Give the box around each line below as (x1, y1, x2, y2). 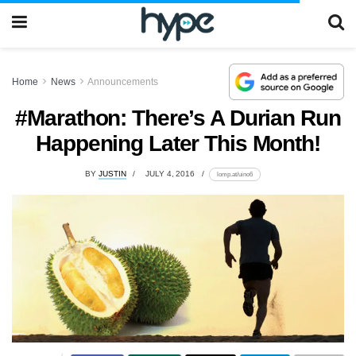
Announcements (87, 75, 158, 87)
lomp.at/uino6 (216, 170, 253, 179)
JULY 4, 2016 (145, 169, 195, 179)
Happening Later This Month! (36, 130, 320, 156)
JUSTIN (99, 169, 126, 179)
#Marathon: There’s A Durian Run (15, 105, 341, 130)
